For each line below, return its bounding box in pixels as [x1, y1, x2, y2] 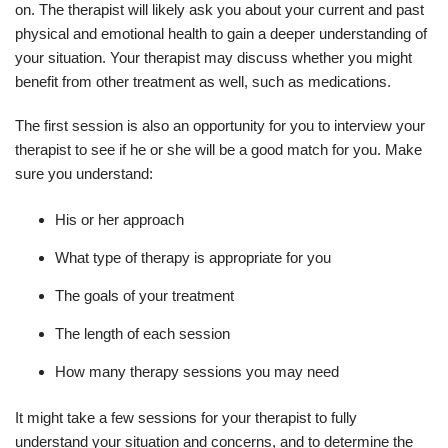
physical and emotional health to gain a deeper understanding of [15, 24, 427, 42]
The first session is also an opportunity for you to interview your [15, 116, 425, 134]
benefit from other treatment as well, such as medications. [15, 72, 391, 90]
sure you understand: [15, 164, 153, 182]
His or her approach [55, 210, 184, 228]
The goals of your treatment [55, 286, 234, 304]
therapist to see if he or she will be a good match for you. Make [15, 140, 422, 158]
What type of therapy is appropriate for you [55, 248, 331, 266]
